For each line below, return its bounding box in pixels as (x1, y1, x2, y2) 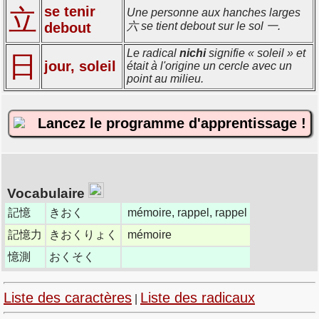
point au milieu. (127, 72, 204, 85)
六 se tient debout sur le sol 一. (127, 19, 281, 32)
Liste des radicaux (140, 290, 255, 305)
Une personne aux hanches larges (127, 6, 300, 19)
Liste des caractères (4, 290, 132, 305)
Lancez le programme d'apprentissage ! (24, 115, 306, 131)
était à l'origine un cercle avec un (127, 59, 292, 72)
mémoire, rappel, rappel (127, 206, 247, 219)
